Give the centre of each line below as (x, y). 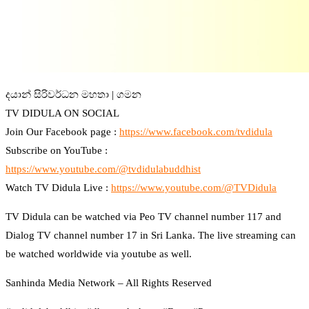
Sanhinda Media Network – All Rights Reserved (109, 283)
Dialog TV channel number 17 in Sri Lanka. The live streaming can (151, 236)
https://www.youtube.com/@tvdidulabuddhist (103, 169)
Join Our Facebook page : (62, 132)
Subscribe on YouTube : (57, 151)
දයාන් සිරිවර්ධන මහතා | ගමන (73, 95)
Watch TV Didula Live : (58, 188)
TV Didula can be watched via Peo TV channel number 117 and (143, 217)
